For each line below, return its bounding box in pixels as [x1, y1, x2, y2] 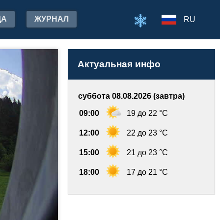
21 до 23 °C [127, 148, 168, 157]
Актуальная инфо [78, 59, 161, 69]
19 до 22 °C [127, 109, 168, 117]
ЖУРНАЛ [34, 15, 69, 23]
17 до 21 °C [127, 168, 168, 176]
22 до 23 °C [127, 129, 168, 137]
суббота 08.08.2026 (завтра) [78, 92, 185, 100]
